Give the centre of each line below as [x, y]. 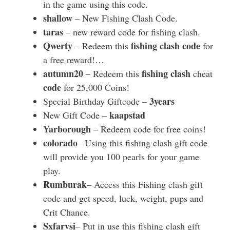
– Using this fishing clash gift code [142, 143]
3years [162, 101]
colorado [60, 143]
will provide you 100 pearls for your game [121, 157]
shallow [58, 18]
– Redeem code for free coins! [148, 129]
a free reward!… [74, 60]
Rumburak [65, 185]
